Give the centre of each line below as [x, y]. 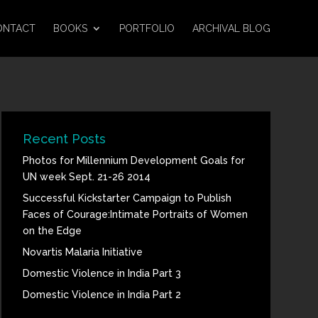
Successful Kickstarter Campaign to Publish [127, 198]
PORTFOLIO [147, 28]
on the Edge [52, 230]
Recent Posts [64, 138]
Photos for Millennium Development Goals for [133, 160]
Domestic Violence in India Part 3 [102, 273]
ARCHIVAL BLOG [231, 28]
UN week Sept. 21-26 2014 [86, 176]
